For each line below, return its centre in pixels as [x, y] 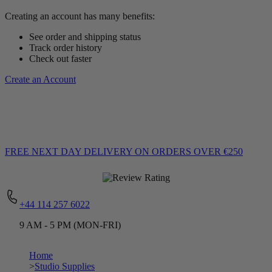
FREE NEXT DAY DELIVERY [69, 151]
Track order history [66, 47]
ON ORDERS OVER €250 [189, 151]
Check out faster [60, 58]
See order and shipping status [85, 36]
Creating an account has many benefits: [80, 16]
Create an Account [40, 79]
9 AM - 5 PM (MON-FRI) [70, 225]
